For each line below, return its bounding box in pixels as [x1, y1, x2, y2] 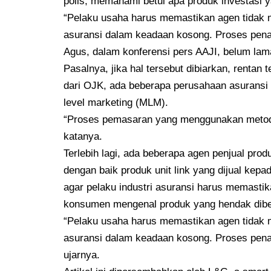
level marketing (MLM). [64, 96, 169, 108]
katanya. [64, 130, 103, 142]
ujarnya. [64, 249, 100, 261]
